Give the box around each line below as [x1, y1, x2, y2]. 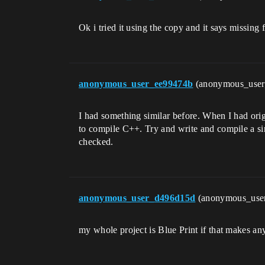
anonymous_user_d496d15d [79, 192, 196, 203]
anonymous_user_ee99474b [79, 78, 193, 89]
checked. [79, 136, 114, 147]
